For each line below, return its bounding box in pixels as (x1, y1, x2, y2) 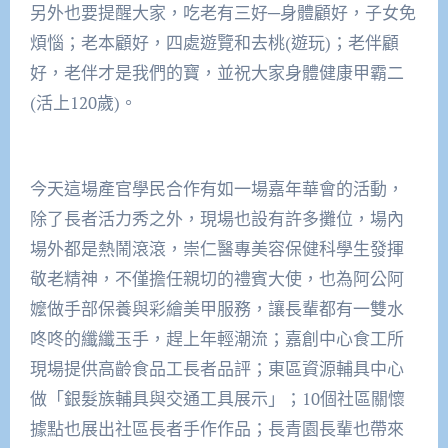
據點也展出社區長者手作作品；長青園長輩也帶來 (29, 416, 404, 440)
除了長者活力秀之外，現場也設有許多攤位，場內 (29, 206, 404, 230)
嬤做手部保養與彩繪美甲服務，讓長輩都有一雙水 (29, 296, 404, 320)
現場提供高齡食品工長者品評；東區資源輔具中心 (29, 356, 404, 380)
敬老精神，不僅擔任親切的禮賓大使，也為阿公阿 (29, 266, 404, 290)
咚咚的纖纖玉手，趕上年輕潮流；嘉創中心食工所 (29, 326, 404, 350)
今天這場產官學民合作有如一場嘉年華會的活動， (29, 176, 404, 200)
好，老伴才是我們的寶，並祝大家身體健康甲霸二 (29, 60, 404, 84)
